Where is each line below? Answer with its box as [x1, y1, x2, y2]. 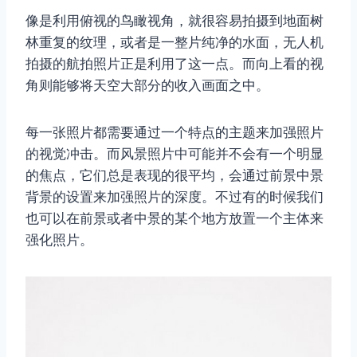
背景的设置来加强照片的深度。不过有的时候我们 [25, 188, 324, 205]
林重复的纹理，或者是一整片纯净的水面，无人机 [25, 33, 324, 50]
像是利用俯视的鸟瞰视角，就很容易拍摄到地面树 [25, 12, 324, 29]
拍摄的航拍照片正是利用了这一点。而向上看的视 [25, 55, 324, 72]
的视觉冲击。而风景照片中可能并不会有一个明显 [25, 145, 324, 162]
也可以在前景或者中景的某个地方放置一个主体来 [25, 210, 324, 226]
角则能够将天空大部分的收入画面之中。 [25, 76, 269, 93]
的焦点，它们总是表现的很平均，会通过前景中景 [25, 167, 324, 183]
